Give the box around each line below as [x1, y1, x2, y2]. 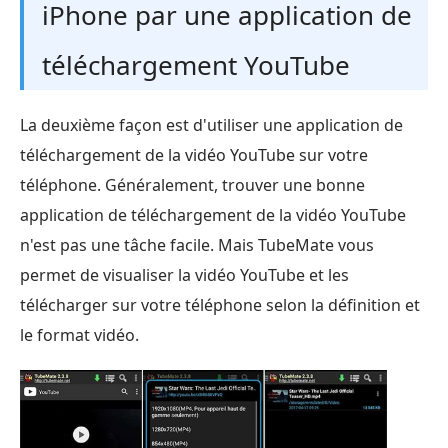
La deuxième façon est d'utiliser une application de [20, 114, 403, 137]
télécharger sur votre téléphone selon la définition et [20, 294, 420, 317]
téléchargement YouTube [42, 47, 350, 84]
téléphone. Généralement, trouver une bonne [20, 174, 365, 197]
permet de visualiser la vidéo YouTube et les [20, 264, 349, 287]
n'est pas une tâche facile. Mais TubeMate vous [20, 234, 374, 257]
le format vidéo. [20, 324, 139, 347]
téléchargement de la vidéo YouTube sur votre [20, 144, 368, 167]
